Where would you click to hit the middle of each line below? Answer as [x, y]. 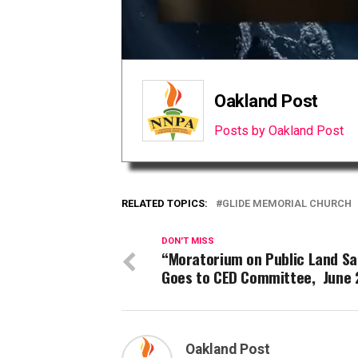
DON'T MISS [188, 241]
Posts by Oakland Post [279, 131]
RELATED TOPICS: [165, 204]
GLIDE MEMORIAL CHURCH [287, 204]
